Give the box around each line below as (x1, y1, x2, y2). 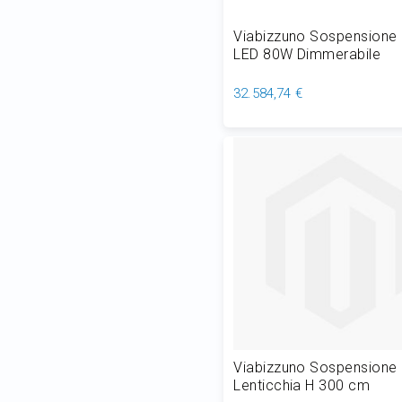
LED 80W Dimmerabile (233, 46, 381, 64)
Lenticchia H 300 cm (233, 377, 371, 395)
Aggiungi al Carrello (260, 131, 400, 149)
